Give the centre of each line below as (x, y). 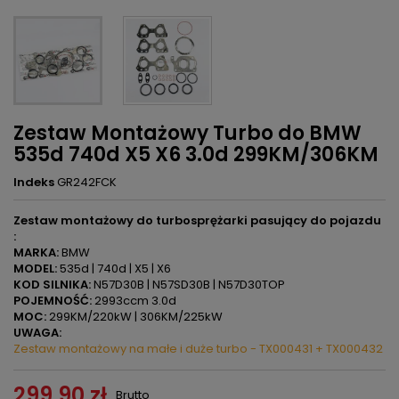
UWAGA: (37, 333)
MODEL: (35, 269)
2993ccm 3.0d (134, 301)
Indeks (34, 182)
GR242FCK (87, 182)
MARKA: (36, 252)
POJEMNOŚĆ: (53, 301)
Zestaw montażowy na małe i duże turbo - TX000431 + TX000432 (198, 349)
